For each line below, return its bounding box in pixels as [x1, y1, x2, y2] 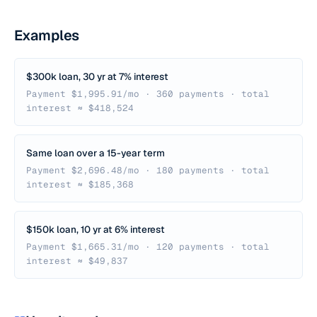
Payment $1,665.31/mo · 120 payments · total [26, 241, 270, 253]
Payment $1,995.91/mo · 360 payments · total [26, 88, 270, 100]
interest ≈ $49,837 [26, 255, 128, 267]
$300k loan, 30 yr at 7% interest [26, 70, 168, 83]
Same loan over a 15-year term [26, 146, 165, 159]
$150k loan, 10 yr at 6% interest [26, 223, 165, 236]
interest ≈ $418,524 [26, 102, 134, 114]
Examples [14, 26, 80, 45]
